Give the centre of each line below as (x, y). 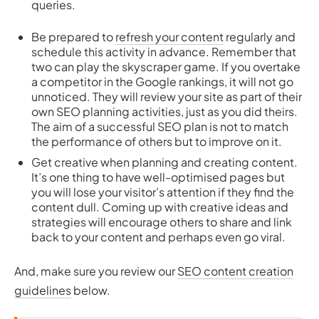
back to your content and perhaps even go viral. (158, 237)
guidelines (43, 291)
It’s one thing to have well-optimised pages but (158, 177)
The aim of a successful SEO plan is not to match (160, 127)
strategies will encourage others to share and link (162, 222)
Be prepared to (73, 37)
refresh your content (169, 37)
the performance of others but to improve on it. (157, 142)
